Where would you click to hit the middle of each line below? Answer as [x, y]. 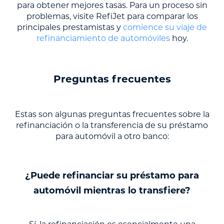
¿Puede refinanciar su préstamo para [112, 176]
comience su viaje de [165, 27]
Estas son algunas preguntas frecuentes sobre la [112, 114]
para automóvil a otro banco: [112, 136]
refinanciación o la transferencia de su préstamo [112, 125]
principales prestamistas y [70, 27]
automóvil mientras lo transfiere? [112, 191]
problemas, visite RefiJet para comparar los [112, 16]
